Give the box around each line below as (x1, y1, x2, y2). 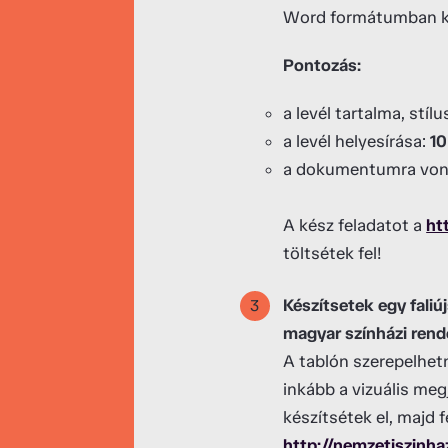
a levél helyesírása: (283, 130, 431, 151)
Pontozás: (283, 54, 362, 75)
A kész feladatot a (283, 214, 427, 235)
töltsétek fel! (283, 242, 382, 263)
